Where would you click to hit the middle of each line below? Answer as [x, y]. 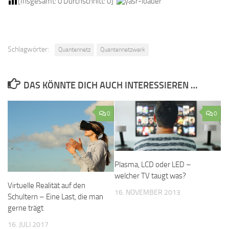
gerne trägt [26, 208]
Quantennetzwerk [123, 50]
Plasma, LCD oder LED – [153, 165]
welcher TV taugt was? [150, 176]
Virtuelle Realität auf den [47, 185]
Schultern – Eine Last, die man [55, 197]
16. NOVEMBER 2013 [147, 192]
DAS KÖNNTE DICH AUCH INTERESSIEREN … [110, 85]
